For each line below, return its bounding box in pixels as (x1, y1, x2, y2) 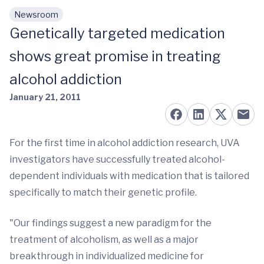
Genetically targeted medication (9, 25, 225, 42)
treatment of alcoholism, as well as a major (9, 234, 199, 245)
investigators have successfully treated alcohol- (9, 154, 225, 165)
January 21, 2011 (9, 92, 81, 102)
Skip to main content (18, 15, 113, 26)
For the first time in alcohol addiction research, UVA (9, 137, 240, 148)
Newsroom (14, 9, 58, 19)
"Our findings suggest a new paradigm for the (9, 217, 212, 229)
